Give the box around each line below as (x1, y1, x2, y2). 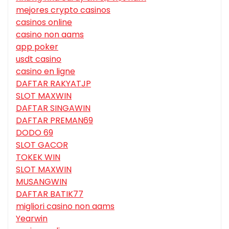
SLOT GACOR (16, 139, 68, 151)
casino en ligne (16, 65, 75, 78)
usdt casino (16, 53, 61, 65)
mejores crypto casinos (16, 4, 110, 16)
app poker (16, 41, 58, 53)
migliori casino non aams (16, 200, 114, 213)
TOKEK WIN (16, 151, 60, 164)
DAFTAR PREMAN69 (16, 114, 93, 127)
